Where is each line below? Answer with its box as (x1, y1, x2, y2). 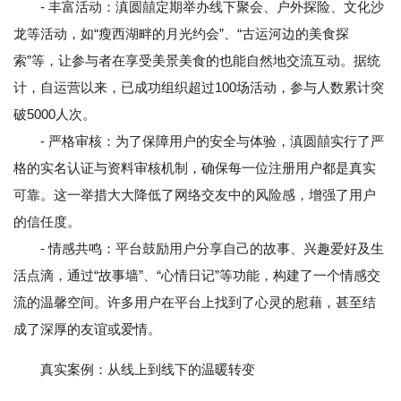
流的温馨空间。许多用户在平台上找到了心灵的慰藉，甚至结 (13, 294, 376, 311)
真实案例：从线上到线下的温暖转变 (40, 362, 255, 378)
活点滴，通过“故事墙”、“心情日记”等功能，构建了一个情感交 (13, 268, 380, 284)
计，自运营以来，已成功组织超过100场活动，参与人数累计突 (13, 80, 384, 96)
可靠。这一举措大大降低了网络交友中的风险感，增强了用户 (13, 187, 376, 203)
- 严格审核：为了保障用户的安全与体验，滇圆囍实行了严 (13, 133, 384, 149)
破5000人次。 (13, 107, 96, 123)
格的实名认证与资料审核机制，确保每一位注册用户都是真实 (13, 160, 376, 176)
